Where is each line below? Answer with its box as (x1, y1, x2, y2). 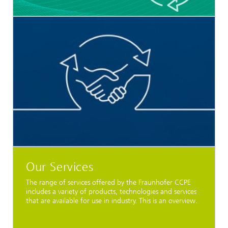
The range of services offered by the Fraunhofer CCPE (26, 178, 191, 187)
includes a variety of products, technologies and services (26, 187, 196, 196)
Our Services (26, 159, 94, 174)
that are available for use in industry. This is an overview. (26, 196, 197, 205)
